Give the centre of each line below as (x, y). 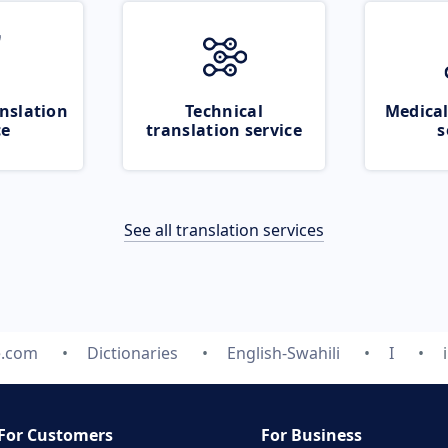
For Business (311, 435)
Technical (224, 111)
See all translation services (224, 230)
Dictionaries (132, 353)
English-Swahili (283, 353)
